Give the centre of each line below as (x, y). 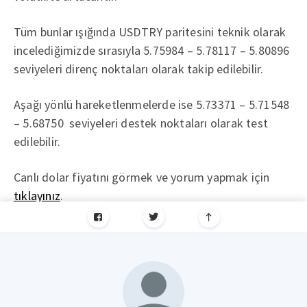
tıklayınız (37, 196)
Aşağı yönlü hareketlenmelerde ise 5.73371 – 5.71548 (152, 105)
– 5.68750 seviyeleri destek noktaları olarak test (141, 123)
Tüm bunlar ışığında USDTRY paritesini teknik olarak (150, 32)
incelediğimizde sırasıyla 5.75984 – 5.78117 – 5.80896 (152, 50)
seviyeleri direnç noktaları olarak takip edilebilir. (139, 69)
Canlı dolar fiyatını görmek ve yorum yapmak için (142, 177)
